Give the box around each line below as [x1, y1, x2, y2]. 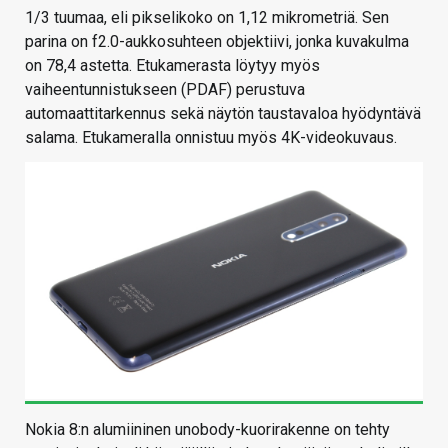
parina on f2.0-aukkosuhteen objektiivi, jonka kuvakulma [25, 31, 409, 51]
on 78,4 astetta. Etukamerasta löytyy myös [25, 55, 320, 75]
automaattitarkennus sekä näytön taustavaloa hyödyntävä [25, 103, 421, 123]
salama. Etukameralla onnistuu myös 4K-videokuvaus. [25, 127, 397, 147]
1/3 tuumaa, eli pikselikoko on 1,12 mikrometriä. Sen [25, 7, 389, 27]
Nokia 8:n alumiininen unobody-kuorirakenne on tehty [25, 420, 390, 440]
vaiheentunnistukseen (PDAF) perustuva [25, 79, 305, 99]
